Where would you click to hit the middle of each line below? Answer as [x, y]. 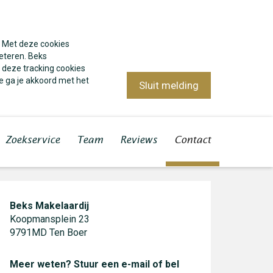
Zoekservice [33, 140]
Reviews [139, 140]
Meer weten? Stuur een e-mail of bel [94, 264]
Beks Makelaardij [49, 206]
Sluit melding [169, 85]
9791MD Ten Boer [48, 232]
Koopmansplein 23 [50, 219]
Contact [193, 140]
